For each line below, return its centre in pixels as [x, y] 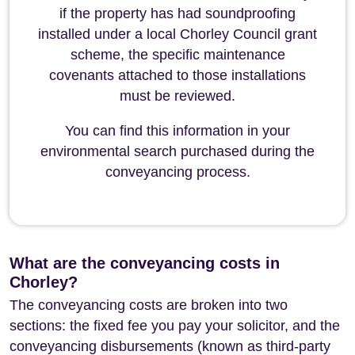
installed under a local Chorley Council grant [177, 34]
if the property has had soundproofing [177, 13]
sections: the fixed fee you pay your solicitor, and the [175, 326]
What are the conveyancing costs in [145, 263]
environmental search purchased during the [177, 151]
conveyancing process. [177, 172]
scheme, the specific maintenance [177, 55]
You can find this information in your [177, 131]
